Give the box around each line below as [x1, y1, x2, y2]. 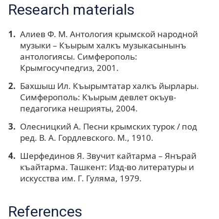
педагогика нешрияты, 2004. [20, 102, 138, 114]
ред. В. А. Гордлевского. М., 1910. [20, 131, 153, 143]
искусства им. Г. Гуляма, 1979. [20, 172, 142, 184]
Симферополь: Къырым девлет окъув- [20, 91, 176, 103]
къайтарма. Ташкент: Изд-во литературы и [20, 161, 194, 173]
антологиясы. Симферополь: [20, 50, 137, 62]
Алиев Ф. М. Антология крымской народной [20, 28, 198, 40]
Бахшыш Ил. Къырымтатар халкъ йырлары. [20, 80, 199, 91]
